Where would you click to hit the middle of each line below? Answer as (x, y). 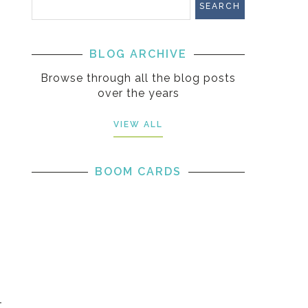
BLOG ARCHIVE (138, 54)
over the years (138, 93)
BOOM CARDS (138, 172)
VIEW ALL (138, 125)
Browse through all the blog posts (138, 78)
